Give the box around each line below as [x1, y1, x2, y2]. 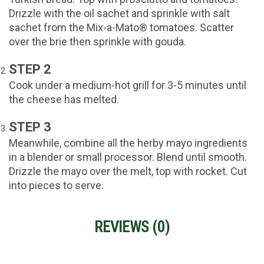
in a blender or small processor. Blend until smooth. [9, 151, 247, 164]
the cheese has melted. [9, 93, 119, 106]
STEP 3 [9, 120, 51, 135]
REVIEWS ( [94, 217, 157, 237]
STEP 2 [9, 62, 51, 77]
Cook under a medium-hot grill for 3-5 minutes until [9, 79, 246, 92]
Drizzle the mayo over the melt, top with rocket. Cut [9, 165, 247, 178]
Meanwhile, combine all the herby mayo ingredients [9, 137, 247, 150]
